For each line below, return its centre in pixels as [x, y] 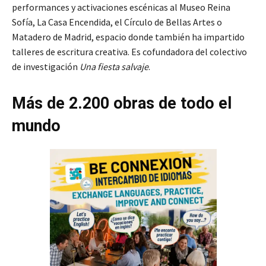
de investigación [46, 67]
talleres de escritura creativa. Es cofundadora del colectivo [129, 52]
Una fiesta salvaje [114, 67]
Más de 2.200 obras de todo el [122, 104]
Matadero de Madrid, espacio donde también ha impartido [128, 37]
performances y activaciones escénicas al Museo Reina [121, 7]
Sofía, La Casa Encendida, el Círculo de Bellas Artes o [117, 22]
